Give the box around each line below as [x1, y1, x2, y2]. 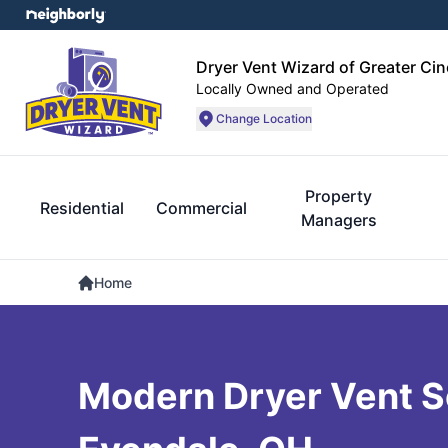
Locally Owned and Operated [196, 79, 389, 97]
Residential [40, 198, 124, 218]
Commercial [156, 198, 247, 218]
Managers [300, 210, 377, 230]
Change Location [216, 110, 312, 126]
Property [305, 186, 373, 206]
